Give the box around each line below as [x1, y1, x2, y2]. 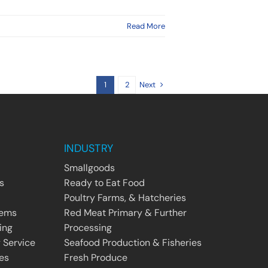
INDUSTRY [64, 141, 114, 156]
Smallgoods [64, 161, 115, 174]
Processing [64, 221, 112, 234]
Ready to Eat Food [64, 176, 145, 189]
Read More [127, 20, 165, 31]
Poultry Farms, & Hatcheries [64, 191, 186, 204]
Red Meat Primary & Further [64, 206, 187, 219]
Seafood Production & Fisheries [64, 236, 202, 249]
